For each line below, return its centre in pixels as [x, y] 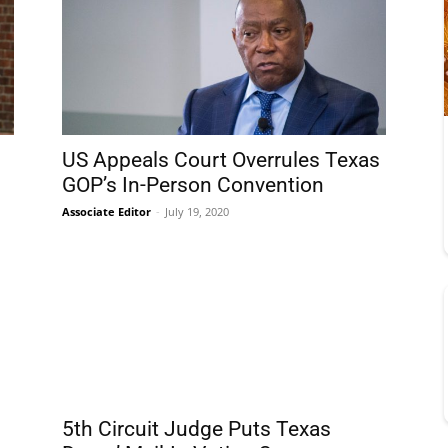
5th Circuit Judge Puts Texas [196, 429]
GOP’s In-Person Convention [193, 185]
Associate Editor [106, 211]
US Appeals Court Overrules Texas [221, 160]
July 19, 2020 [197, 211]
